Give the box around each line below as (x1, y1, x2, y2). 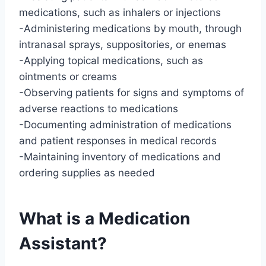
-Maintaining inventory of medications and (19, 151, 221, 163)
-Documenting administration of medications (19, 119, 232, 131)
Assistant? (19, 233, 107, 254)
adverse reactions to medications (19, 103, 178, 115)
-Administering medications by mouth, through (19, 23, 242, 35)
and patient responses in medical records (19, 135, 217, 147)
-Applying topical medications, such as (19, 55, 203, 67)
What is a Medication (19, 208, 190, 229)
